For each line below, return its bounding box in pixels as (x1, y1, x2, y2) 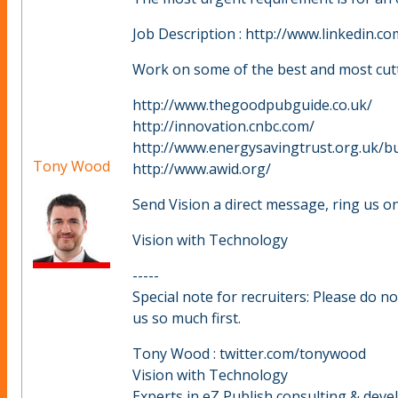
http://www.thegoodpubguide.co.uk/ (132, 95, 372, 115)
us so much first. (132, 308, 241, 329)
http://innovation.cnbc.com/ (132, 116, 314, 137)
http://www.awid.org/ (132, 159, 271, 179)
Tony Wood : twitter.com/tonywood (132, 344, 366, 364)
